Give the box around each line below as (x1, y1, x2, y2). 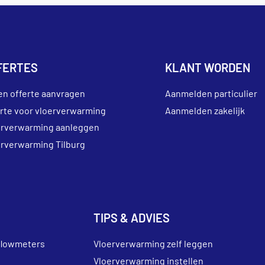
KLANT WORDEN (165, 60, 251, 75)
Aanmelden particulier (165, 88, 258, 99)
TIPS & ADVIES (93, 210, 170, 225)
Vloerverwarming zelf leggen (93, 237, 214, 249)
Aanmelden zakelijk (165, 104, 245, 116)
